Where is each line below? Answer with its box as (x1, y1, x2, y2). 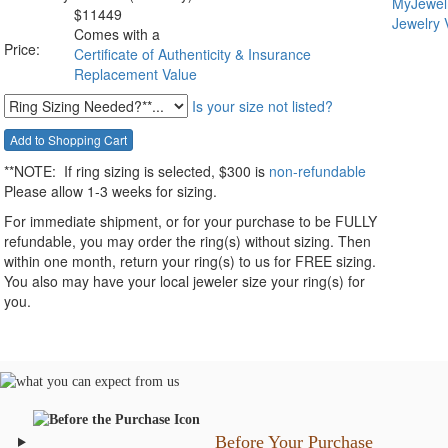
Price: (4, 38, 40, 59)
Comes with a (74, 23, 160, 44)
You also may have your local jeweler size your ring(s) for (4, 271, 365, 292)
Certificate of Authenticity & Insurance (74, 43, 315, 64)
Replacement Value (74, 63, 197, 84)
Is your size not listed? (192, 95, 333, 116)
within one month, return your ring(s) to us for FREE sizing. (4, 251, 376, 272)
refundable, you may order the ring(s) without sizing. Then (4, 231, 371, 252)
